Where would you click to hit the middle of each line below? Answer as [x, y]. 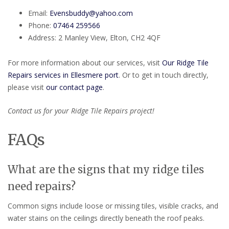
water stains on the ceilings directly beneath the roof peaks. [106, 218]
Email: [39, 13]
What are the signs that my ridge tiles [106, 169]
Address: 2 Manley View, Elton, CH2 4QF [94, 38]
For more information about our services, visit [85, 63]
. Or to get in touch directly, [164, 75]
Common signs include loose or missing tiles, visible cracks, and [113, 206]
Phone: [41, 26]
